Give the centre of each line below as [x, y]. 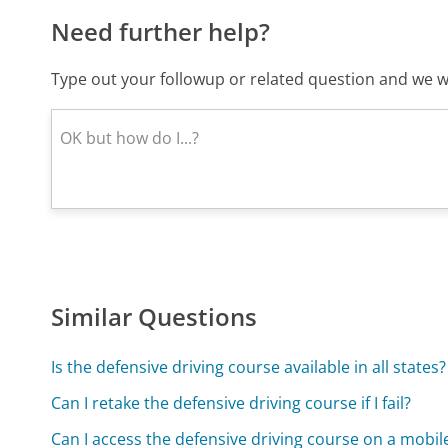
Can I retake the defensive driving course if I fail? [231, 402]
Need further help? [161, 31]
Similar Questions [154, 316]
